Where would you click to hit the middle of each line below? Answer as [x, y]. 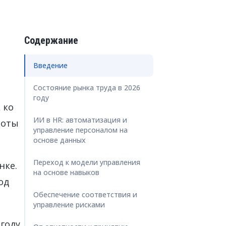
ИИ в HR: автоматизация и [80, 120]
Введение [50, 65]
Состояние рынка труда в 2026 [87, 88]
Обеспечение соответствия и [85, 194]
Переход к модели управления [87, 162]
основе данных [60, 140]
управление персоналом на [80, 130]
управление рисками [69, 205]
